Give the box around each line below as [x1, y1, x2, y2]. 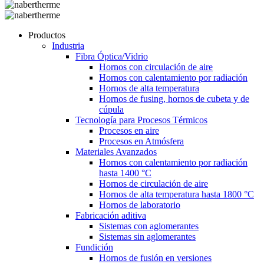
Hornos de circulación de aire [99, 178, 208, 189]
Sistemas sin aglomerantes [99, 231, 196, 242]
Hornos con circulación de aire [99, 61, 213, 72]
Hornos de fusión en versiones [99, 252, 212, 263]
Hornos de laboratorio [99, 199, 180, 210]
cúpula [99, 104, 124, 114]
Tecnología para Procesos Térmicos [75, 114, 207, 125]
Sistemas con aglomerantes [99, 220, 199, 231]
